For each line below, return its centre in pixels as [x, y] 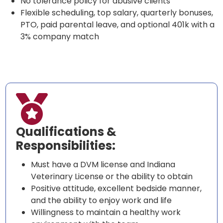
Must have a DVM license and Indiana [103, 165]
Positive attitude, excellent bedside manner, [116, 189]
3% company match [60, 37]
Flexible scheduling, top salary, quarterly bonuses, [117, 13]
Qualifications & [66, 132]
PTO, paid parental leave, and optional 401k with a [118, 25]
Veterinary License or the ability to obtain [112, 177]
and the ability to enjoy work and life [102, 201]
